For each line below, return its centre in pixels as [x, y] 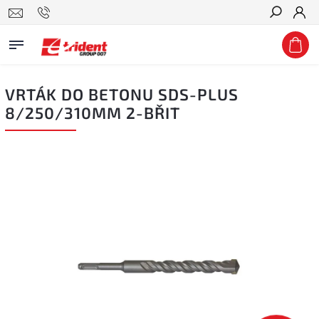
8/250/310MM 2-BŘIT [93, 113]
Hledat [286, 38]
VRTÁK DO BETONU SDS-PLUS [122, 94]
